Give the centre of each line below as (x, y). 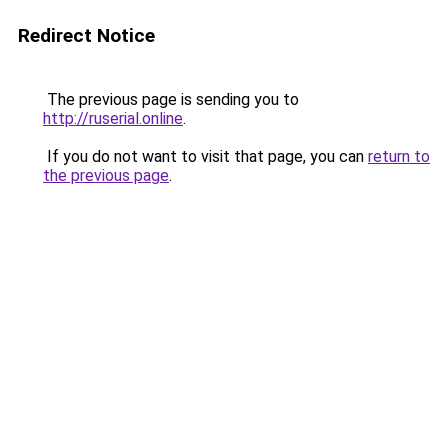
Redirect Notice (86, 35)
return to (399, 156)
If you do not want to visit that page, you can (205, 156)
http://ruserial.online (113, 118)
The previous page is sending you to (171, 99)
